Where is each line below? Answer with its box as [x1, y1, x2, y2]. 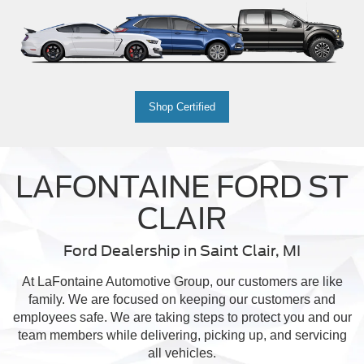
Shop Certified [149, 100, 215, 113]
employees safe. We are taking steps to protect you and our [12, 310, 352, 324]
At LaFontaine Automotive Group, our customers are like [21, 274, 343, 288]
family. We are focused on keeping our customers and [28, 292, 336, 306]
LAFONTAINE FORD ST [15, 168, 349, 205]
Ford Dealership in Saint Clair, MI [63, 241, 301, 259]
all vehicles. [148, 345, 216, 360]
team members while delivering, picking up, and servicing [17, 327, 347, 342]
